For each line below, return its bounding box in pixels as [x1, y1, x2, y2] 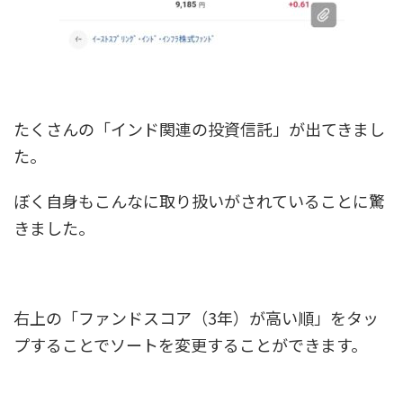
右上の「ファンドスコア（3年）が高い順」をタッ [13, 306, 379, 329]
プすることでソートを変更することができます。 [13, 333, 367, 356]
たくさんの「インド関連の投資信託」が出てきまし [13, 117, 385, 140]
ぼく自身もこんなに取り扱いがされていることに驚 [13, 189, 385, 212]
